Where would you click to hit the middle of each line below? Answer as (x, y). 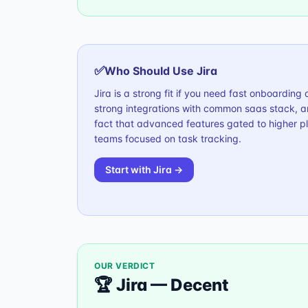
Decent (200, 285)
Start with (129, 169)
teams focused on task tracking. (168, 139)
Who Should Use (151, 71)
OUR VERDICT (125, 266)
